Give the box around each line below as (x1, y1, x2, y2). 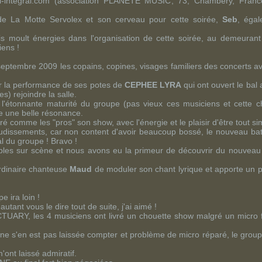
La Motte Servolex (11, 15, 82, 24)
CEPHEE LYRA (124, 80, 181, 89)
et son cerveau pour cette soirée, (82, 15, 223, 24)
